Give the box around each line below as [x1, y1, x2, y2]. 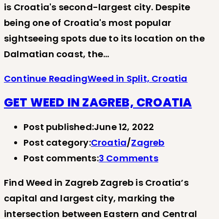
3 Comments [98, 152, 158, 165]
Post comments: [23, 152, 99, 165]
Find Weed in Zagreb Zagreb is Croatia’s [4, 176, 189, 189]
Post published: [23, 121, 94, 133]
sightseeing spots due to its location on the [4, 32, 205, 44]
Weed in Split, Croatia [88, 72, 188, 85]
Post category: [23, 136, 91, 149]
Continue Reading [4, 72, 88, 85]
